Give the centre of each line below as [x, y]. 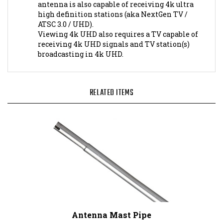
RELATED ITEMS [111, 82]
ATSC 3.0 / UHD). [66, 13]
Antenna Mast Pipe [111, 204]
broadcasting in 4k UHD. [81, 43]
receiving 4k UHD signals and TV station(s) [114, 33]
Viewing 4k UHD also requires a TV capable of [118, 23]
